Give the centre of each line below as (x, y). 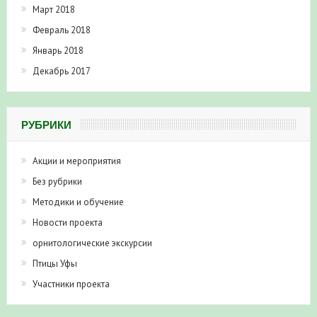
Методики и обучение (78, 202)
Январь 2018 (58, 50)
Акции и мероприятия (76, 161)
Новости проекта (67, 222)
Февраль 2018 (61, 30)
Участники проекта (71, 284)
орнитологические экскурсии (92, 243)
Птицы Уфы (54, 263)
